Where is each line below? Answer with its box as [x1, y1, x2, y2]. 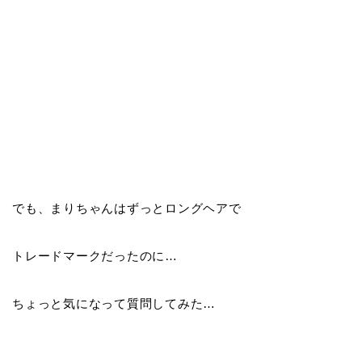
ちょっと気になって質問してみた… [12, 296, 217, 310]
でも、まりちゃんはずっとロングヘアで [12, 200, 242, 215]
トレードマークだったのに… [12, 248, 178, 263]
